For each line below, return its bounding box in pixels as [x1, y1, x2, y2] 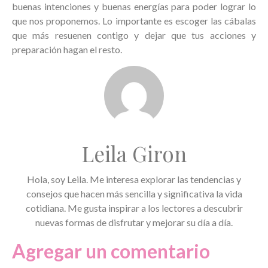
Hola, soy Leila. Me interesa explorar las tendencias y [27, 173, 241, 185]
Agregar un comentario [12, 239, 210, 263]
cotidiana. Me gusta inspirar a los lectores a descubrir [25, 202, 243, 214]
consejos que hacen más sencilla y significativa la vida [26, 187, 242, 199]
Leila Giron [81, 139, 187, 167]
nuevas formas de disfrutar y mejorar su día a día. [35, 216, 233, 228]
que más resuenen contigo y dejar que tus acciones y [12, 29, 256, 41]
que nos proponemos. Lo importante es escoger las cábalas [12, 15, 256, 27]
